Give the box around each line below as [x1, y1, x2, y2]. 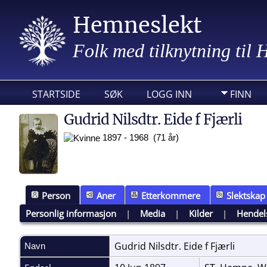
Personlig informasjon [26, 207, 117, 219]
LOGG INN [147, 88, 192, 101]
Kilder [189, 207, 213, 219]
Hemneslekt [73, 12, 202, 39]
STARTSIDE [32, 88, 80, 101]
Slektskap [226, 189, 265, 201]
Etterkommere [141, 189, 201, 201]
